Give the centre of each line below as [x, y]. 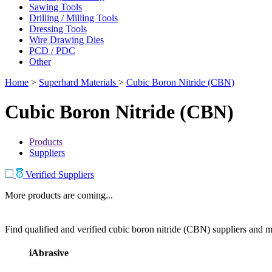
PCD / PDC [52, 50]
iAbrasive [49, 253]
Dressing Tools [58, 29]
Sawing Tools [56, 7]
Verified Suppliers [59, 174]
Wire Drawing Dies [66, 39]
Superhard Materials [79, 82]
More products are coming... [59, 195]
